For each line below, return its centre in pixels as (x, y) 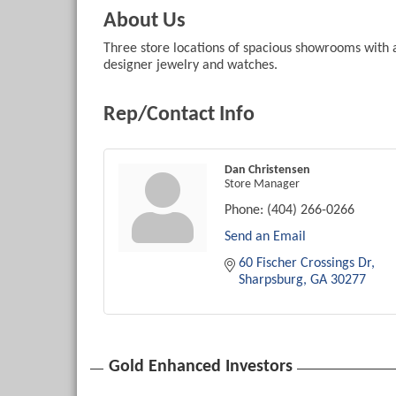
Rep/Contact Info (179, 115)
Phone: (244, 211)
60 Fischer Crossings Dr (305, 264)
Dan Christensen (267, 171)
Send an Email (265, 237)
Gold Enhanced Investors (201, 367)
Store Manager (262, 185)
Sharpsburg (271, 281)
